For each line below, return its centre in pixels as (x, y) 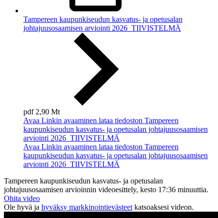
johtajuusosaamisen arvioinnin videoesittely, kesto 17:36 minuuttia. (106, 190)
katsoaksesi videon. (163, 207)
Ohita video (22, 199)
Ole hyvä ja (23, 207)
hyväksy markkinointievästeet (87, 207)
